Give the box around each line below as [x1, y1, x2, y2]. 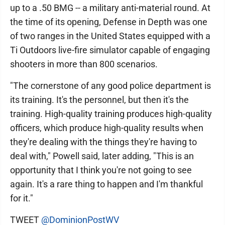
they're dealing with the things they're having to [10, 137, 197, 147]
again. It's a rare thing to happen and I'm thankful [10, 179, 203, 189]
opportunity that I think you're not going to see [10, 165, 192, 175]
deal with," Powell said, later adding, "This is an [10, 151, 194, 161]
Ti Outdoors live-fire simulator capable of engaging [10, 45, 210, 55]
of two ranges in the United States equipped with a [10, 31, 210, 41]
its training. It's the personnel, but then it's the [10, 94, 189, 105]
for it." [10, 193, 33, 203]
